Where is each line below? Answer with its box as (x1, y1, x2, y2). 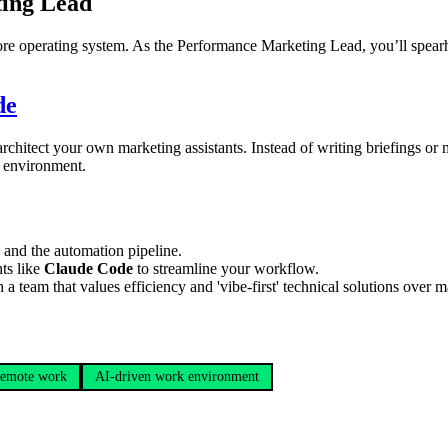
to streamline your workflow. (133, 260, 319, 278)
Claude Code (44, 260, 133, 278)
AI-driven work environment (95, 368, 259, 384)
